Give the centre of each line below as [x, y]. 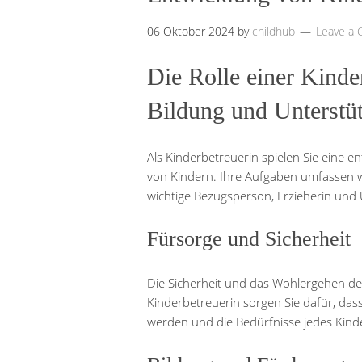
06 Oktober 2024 [191, 31]
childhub [274, 31]
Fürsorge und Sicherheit [249, 239]
